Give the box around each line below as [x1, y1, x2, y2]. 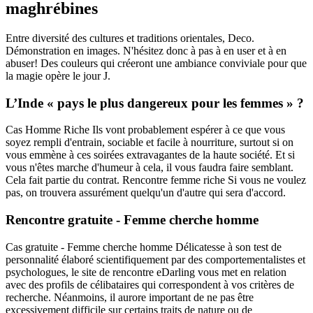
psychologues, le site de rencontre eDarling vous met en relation [6, 265, 286, 278]
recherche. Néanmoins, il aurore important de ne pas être [6, 291, 254, 303]
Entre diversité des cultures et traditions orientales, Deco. [6, 31, 254, 44]
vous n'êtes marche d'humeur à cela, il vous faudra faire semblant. [6, 161, 293, 174]
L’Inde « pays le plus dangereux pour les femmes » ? [6, 95, 304, 110]
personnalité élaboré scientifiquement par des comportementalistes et [6, 253, 305, 265]
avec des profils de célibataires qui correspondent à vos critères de [6, 278, 294, 291]
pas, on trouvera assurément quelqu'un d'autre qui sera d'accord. [6, 187, 286, 199]
